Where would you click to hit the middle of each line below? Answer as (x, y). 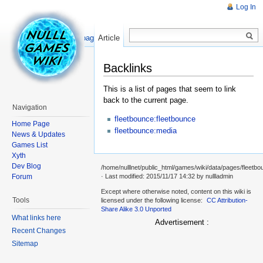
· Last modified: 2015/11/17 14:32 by (153, 176)
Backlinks (128, 68)
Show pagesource (91, 38)
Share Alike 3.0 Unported (136, 209)
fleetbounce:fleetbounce (155, 119)
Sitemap (25, 244)
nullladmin (219, 176)
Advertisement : (182, 222)
